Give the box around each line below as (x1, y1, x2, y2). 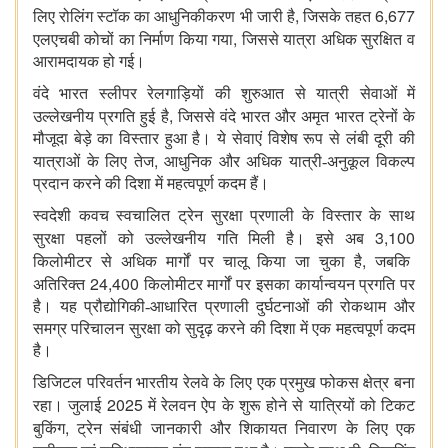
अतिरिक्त (33, 276, 90, 294)
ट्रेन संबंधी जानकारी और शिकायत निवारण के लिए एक (77, 420, 416, 438)
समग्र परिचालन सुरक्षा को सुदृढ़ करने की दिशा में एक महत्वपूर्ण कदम (33, 320, 415, 338)
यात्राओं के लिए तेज (33, 153, 154, 171)
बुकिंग (33, 420, 65, 438)
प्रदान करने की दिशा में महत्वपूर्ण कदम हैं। (33, 175, 269, 193)
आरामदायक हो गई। (33, 53, 145, 71)
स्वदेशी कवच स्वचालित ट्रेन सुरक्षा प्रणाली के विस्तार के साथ (33, 207, 415, 225)
